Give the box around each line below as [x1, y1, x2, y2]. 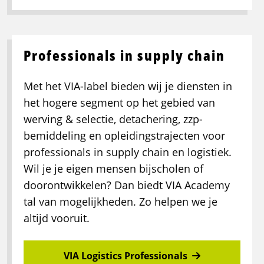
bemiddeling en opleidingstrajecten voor [24, 128, 225, 143]
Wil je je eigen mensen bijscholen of [24, 161, 203, 176]
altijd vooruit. [24, 211, 90, 226]
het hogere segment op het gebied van [24, 95, 215, 110]
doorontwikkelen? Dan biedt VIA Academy [24, 178, 230, 193]
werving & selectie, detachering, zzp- [24, 112, 203, 127]
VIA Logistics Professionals [64, 249, 187, 263]
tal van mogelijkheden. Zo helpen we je [24, 194, 217, 209]
